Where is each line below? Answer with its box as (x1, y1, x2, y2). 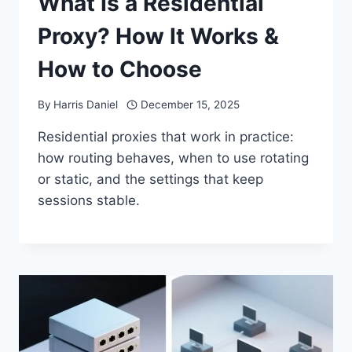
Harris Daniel (53, 97, 119, 111)
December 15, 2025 (140, 97, 240, 111)
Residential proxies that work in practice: (38, 128, 294, 145)
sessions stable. (38, 192, 140, 208)
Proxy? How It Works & (38, 23, 279, 50)
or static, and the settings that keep (38, 170, 263, 187)
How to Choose (38, 56, 202, 83)
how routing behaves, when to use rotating (38, 149, 309, 166)
